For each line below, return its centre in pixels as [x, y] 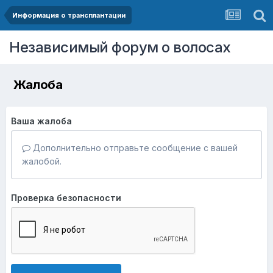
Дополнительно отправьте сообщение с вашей [134, 148]
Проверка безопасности [66, 198]
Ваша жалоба [41, 121]
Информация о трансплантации [69, 15]
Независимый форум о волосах [120, 47]
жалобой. [42, 161]
